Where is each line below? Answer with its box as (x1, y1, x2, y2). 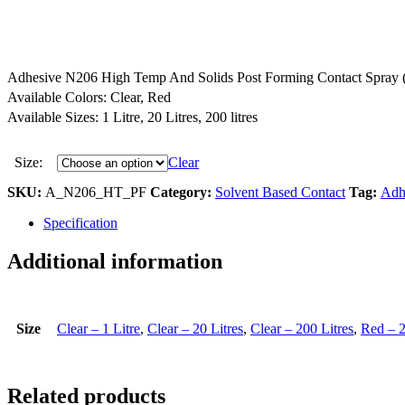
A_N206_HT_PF (45, 184, 150, 200)
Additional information (7, 249, 222, 273)
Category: (150, 184, 215, 200)
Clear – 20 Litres (147, 320, 243, 336)
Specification (43, 214, 118, 231)
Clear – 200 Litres (250, 320, 353, 336)
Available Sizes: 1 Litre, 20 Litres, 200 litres (7, 108, 258, 125)
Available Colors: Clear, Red (7, 89, 171, 105)
